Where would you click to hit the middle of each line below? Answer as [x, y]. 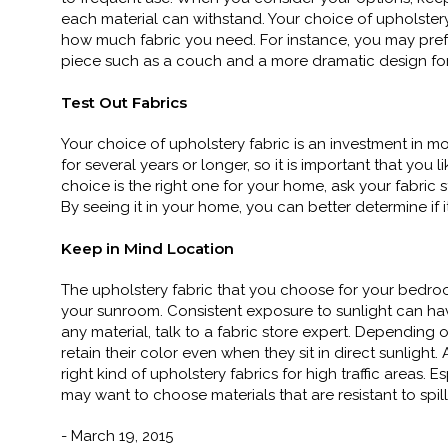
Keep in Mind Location [147, 248]
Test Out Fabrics [124, 102]
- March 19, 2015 [117, 436]
